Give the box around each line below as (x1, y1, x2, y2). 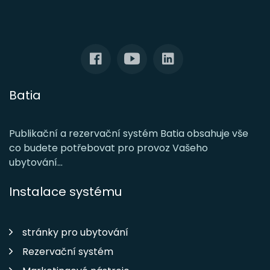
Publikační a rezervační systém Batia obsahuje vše (9, 127, 248, 141)
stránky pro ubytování (22, 225, 128, 240)
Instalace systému (9, 183, 122, 201)
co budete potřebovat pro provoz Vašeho (9, 141, 208, 155)
